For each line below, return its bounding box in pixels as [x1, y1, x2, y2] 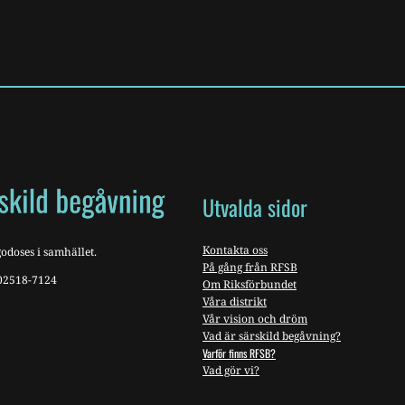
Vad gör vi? [202, 363, 259, 379]
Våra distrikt [202, 294, 267, 310]
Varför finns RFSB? [202, 345, 276, 362]
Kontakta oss [202, 242, 268, 259]
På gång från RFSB [202, 259, 297, 276]
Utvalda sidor [202, 191, 307, 224]
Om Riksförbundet [202, 277, 297, 293]
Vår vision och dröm [202, 311, 307, 327]
